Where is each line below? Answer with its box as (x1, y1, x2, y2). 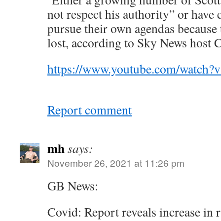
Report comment (47, 101, 132, 118)
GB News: (47, 177, 98, 194)
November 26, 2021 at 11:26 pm (47, 156, 184, 169)
